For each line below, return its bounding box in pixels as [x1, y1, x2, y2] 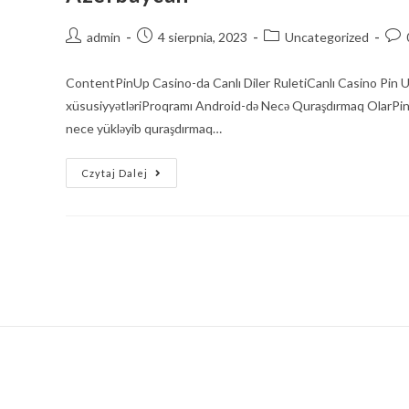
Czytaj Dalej [81, 167, 148, 179]
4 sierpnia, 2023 [158, 29, 247, 45]
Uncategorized [285, 29, 369, 45]
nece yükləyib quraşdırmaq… [66, 121, 222, 136]
